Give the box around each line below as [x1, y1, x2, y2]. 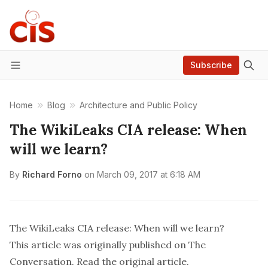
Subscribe [190, 60, 232, 70]
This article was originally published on [10, 239, 188, 251]
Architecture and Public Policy [80, 100, 197, 110]
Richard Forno [22, 169, 82, 179]
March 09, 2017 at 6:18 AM [97, 169, 200, 179]
